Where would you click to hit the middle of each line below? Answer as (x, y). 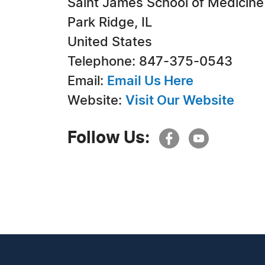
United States (110, 42)
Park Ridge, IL (110, 22)
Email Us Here (150, 81)
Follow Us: (109, 138)
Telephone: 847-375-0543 (150, 62)
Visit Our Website (180, 101)
